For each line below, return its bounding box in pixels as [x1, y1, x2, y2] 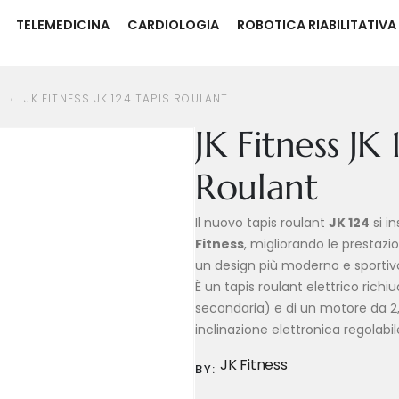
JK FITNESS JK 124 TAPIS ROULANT [24, 91, 229, 106]
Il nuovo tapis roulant [195, 214, 330, 232]
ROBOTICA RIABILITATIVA [236, 16, 396, 34]
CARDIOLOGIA [126, 16, 219, 34]
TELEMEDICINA [15, 16, 110, 34]
